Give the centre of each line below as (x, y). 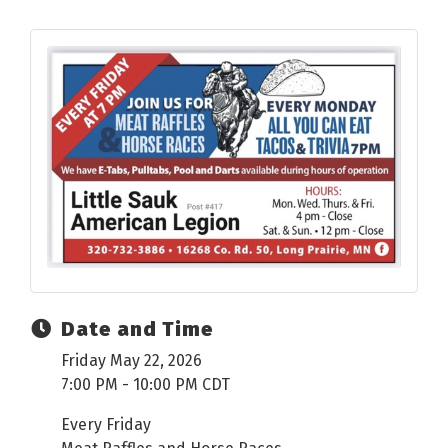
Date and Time (137, 329)
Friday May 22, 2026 (131, 361)
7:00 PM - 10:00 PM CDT (145, 385)
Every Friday (106, 425)
